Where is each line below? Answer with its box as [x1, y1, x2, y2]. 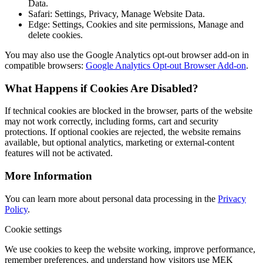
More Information [5, 170, 92, 183]
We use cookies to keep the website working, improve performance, [5, 244, 255, 254]
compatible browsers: [5, 60, 86, 70]
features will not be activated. [5, 148, 113, 159]
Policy [5, 204, 28, 214]
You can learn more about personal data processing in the [5, 193, 218, 204]
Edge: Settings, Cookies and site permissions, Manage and [28, 19, 244, 29]
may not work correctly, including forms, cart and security [5, 116, 218, 127]
